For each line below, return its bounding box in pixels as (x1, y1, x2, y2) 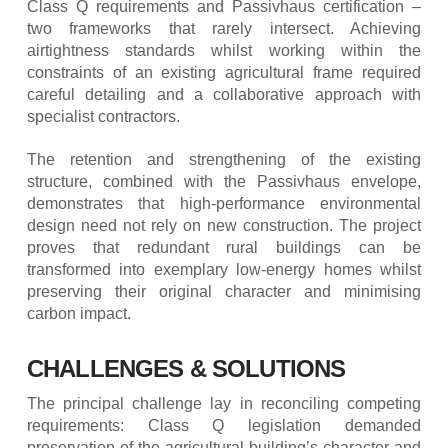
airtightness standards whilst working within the (26, 41, 422, 59)
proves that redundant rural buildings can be (26, 238, 422, 256)
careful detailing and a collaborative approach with (26, 85, 422, 103)
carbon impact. (26, 304, 131, 322)
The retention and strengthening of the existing (26, 150, 422, 168)
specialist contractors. (26, 107, 180, 125)
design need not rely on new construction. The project (26, 216, 422, 234)
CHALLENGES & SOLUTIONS (26, 354, 346, 382)
